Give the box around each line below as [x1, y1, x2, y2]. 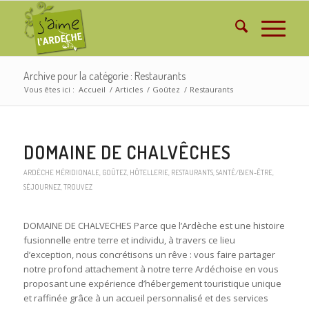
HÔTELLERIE [129, 168, 168, 177]
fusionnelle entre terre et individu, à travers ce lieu [23, 234, 235, 247]
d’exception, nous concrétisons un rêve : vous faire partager [23, 248, 275, 261]
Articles [114, 84, 143, 94]
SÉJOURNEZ [23, 182, 61, 191]
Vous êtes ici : [23, 84, 74, 94]
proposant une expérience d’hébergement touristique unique [23, 277, 281, 290]
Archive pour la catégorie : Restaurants [23, 69, 186, 83]
